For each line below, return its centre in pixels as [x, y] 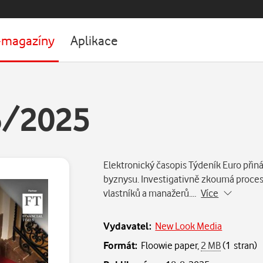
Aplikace [94, 40]
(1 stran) [239, 245]
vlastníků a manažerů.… [152, 193]
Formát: [121, 245]
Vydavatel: [128, 226]
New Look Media [189, 226]
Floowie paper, [171, 245]
